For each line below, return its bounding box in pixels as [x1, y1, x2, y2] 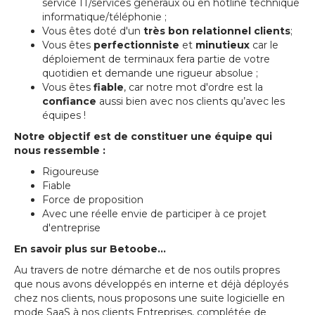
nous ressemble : [14, 144, 105, 157]
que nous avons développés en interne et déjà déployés [14, 278, 288, 290]
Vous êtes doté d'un [42, 25, 143, 37]
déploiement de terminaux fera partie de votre [42, 53, 270, 65]
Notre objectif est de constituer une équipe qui [14, 130, 272, 143]
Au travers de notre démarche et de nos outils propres [14, 264, 280, 276]
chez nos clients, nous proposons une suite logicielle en [14, 292, 285, 304]
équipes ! [42, 109, 86, 122]
